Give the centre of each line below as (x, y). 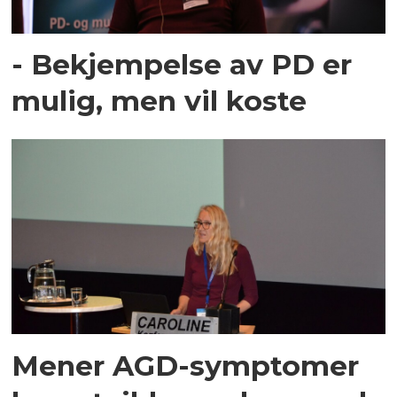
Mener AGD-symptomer (186, 365)
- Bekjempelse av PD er (182, 65)
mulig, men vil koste (160, 101)
